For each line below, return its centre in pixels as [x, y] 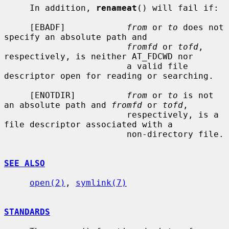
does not [201, 27]
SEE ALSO [25, 163]
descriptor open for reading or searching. [109, 76]
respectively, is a [65, 114]
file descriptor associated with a [88, 124]
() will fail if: [178, 8]
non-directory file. [65, 134]
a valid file [65, 66]
